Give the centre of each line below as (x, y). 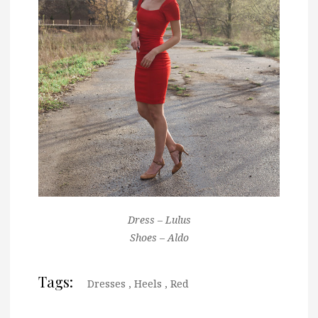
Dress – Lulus (159, 219)
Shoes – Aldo (159, 237)
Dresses (106, 283)
